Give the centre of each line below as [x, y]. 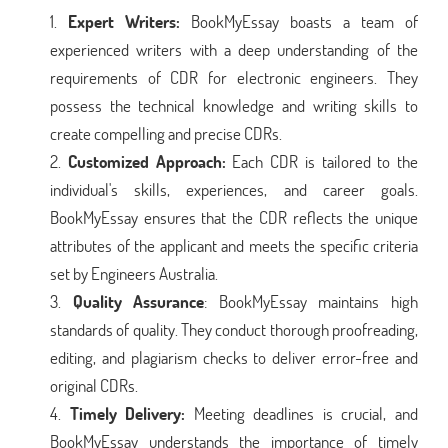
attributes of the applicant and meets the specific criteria [234, 245]
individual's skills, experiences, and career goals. [234, 189]
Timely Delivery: [127, 413]
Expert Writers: [124, 21]
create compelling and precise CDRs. [166, 133]
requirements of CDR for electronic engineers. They [234, 77]
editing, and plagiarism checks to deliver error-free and [234, 357]
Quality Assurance [138, 301]
